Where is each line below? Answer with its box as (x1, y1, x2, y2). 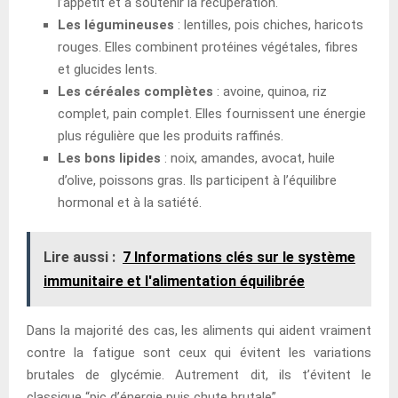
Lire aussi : (44, 248, 115, 266)
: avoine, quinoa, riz (213, 83, 327, 99)
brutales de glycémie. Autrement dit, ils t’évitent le (27, 366, 371, 383)
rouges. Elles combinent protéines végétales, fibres (58, 38, 358, 55)
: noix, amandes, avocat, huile (161, 149, 335, 166)
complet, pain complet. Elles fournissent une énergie (58, 105, 366, 122)
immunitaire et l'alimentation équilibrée (44, 272, 305, 290)
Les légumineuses (58, 16, 174, 33)
